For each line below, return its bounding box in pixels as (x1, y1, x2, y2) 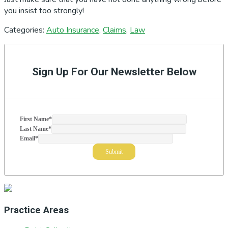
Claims (103, 24, 126, 36)
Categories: (4, 24, 46, 36)
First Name (20, 115, 49, 123)
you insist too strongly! (4, 5, 84, 16)
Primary (4, 43, 47, 58)
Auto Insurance (46, 24, 99, 36)
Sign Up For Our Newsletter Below (32, 65, 196, 78)
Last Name (20, 125, 48, 132)
